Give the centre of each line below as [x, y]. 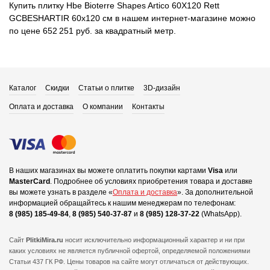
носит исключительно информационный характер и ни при [154, 240]
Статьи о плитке [106, 88]
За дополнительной [219, 192]
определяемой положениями [206, 251]
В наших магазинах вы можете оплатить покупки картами [108, 171]
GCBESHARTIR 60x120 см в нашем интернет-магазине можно [132, 18]
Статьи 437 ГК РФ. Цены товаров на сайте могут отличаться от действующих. [129, 262]
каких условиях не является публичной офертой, [86, 251]
